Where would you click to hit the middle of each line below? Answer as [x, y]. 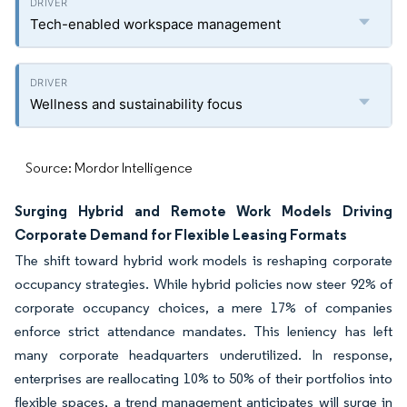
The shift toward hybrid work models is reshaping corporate [203, 260]
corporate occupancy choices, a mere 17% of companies [203, 308]
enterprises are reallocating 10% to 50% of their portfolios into [203, 378]
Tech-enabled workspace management [155, 24]
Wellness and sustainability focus [136, 104]
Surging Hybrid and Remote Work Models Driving [203, 211]
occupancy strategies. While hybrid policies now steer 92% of [203, 284]
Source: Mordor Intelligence [109, 168]
